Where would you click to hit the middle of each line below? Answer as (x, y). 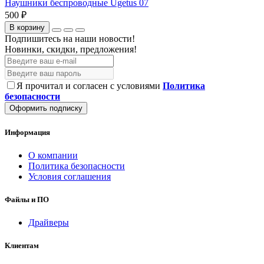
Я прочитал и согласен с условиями (90, 86)
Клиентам (22, 246)
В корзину (27, 28)
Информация (27, 132)
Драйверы (49, 223)
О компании (53, 155)
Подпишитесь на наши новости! (70, 39)
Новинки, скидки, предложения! (71, 49)
